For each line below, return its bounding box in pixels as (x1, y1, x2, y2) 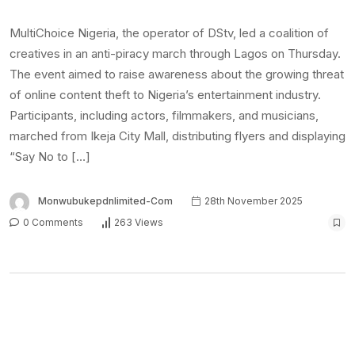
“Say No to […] (10, 149, 90, 165)
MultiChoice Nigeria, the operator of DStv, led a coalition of (10, 25, 329, 41)
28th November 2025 (202, 195, 303, 208)
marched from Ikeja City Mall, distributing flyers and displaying (10, 128, 345, 144)
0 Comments (21, 216, 83, 228)
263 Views (114, 216, 163, 229)
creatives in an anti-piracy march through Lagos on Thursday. (10, 46, 341, 62)
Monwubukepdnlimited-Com (38, 195, 173, 208)
